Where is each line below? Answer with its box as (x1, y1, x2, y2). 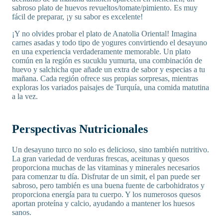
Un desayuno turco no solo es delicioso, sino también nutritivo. (12, 145, 209, 154)
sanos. (12, 208, 31, 217)
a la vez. (12, 92, 38, 101)
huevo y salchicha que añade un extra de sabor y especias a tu (12, 65, 205, 74)
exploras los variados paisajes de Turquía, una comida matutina (12, 83, 209, 92)
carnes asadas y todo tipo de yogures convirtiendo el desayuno (12, 38, 207, 47)
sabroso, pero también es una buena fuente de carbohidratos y (12, 181, 205, 190)
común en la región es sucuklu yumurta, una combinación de (12, 56, 202, 65)
